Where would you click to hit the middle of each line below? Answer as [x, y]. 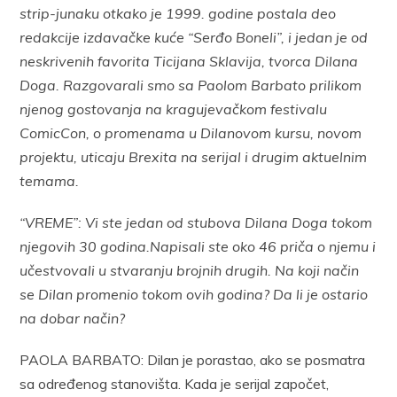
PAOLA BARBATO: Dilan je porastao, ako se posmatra [193, 359]
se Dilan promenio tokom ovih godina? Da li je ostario [194, 294]
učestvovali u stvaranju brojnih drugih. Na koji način [190, 270]
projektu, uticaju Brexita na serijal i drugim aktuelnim [194, 156]
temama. [50, 180]
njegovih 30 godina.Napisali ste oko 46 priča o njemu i [198, 246]
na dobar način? [73, 318]
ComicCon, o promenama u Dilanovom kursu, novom [191, 132]
